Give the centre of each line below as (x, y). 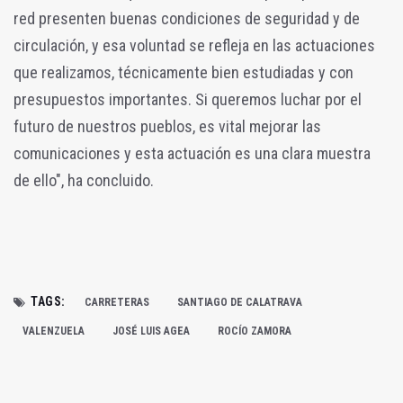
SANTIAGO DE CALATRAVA (239, 302)
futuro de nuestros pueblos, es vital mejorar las (167, 126)
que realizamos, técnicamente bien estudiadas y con (184, 72)
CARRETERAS (116, 302)
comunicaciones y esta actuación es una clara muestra (192, 153)
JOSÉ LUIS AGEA (151, 331)
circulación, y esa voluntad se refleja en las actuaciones (194, 45)
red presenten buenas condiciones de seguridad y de (187, 18)
